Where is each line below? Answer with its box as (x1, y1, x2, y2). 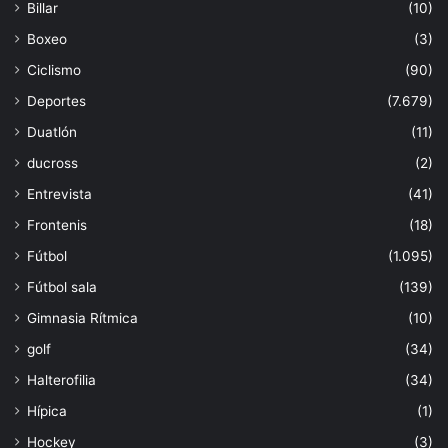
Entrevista (27, 185, 92, 202)
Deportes (27, 92, 86, 109)
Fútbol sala (27, 278, 97, 295)
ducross (27, 154, 78, 171)
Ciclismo (27, 61, 81, 78)
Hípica (27, 402, 67, 419)
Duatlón (27, 123, 77, 140)
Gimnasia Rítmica (27, 309, 138, 326)
